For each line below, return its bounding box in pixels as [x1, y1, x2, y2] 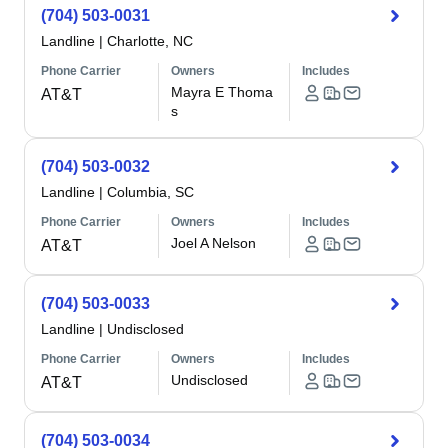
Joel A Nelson [171, 235, 257, 251]
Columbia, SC [107, 184, 194, 200]
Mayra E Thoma [171, 84, 274, 100]
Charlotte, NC [107, 33, 193, 49]
